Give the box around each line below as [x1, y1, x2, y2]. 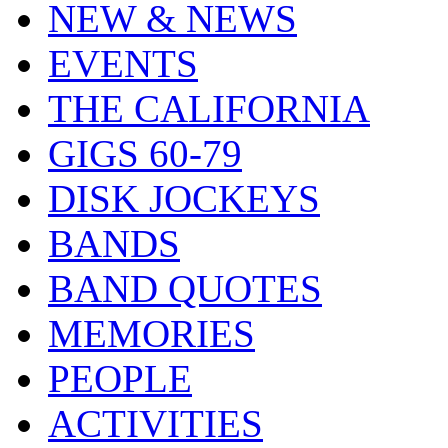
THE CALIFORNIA [48, 86, 370, 130]
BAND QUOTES [48, 266, 322, 310]
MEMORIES [48, 311, 255, 355]
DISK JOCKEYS [48, 176, 320, 220]
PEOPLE [48, 356, 192, 400]
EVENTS [48, 41, 198, 85]
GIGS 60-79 [48, 131, 242, 175]
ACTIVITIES [48, 401, 263, 445]
